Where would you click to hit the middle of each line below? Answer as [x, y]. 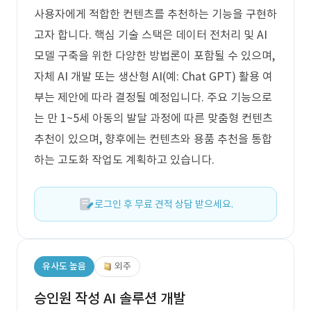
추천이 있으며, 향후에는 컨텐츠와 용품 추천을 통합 [153, 139]
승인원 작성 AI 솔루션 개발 [110, 299]
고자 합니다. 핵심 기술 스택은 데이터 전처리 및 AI [151, 35]
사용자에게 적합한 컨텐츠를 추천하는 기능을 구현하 [155, 14]
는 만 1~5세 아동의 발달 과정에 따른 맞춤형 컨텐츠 [153, 118]
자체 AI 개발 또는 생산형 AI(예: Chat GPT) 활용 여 [153, 76]
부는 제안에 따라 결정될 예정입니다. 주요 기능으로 [153, 97]
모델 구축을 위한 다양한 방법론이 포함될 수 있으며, [154, 56]
